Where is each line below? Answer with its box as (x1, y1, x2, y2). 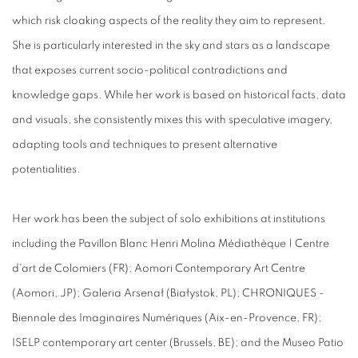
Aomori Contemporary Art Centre (134, 263, 305, 275)
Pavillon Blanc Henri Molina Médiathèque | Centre (76, 238, 329, 250)
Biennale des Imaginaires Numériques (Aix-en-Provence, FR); (12, 312, 321, 324)
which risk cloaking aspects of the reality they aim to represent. (12, 15, 326, 27)
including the (12, 238, 76, 250)
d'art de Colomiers (12, 263, 106, 275)
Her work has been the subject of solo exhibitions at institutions (12, 213, 325, 225)
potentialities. (12, 164, 83, 176)
